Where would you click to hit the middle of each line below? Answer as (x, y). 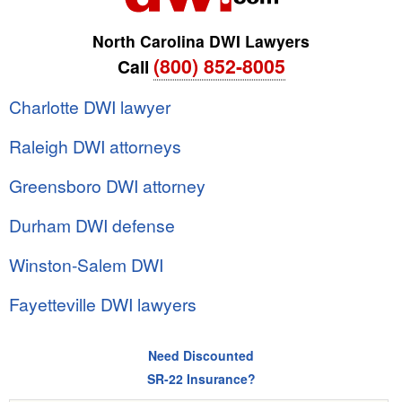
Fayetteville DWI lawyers (103, 304)
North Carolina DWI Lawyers (201, 41)
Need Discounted (201, 356)
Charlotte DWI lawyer (90, 107)
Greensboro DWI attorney (107, 186)
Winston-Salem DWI (86, 265)
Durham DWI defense (92, 225)
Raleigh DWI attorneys (95, 146)
